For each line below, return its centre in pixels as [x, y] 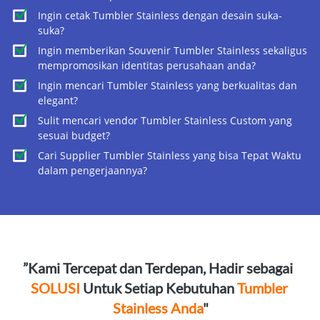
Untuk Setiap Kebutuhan [158, 288]
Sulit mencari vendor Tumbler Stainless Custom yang [165, 121]
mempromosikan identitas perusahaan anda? [147, 66]
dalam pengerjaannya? [92, 171]
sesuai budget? [74, 136]
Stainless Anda [157, 308]
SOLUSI [55, 288]
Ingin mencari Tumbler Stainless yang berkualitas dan [167, 86]
